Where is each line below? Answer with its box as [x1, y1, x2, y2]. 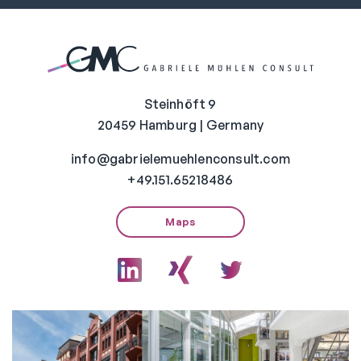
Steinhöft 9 [144, 96, 217, 113]
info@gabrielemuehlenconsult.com [70, 151, 291, 168]
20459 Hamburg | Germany [97, 117, 264, 134]
